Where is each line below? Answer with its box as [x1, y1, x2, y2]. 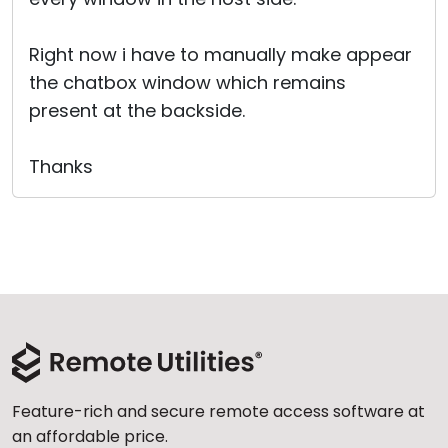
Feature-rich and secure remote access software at [12, 400, 425, 423]
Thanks [29, 154, 93, 179]
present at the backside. [29, 98, 245, 123]
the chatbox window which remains [29, 70, 346, 95]
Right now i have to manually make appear [29, 42, 412, 67]
